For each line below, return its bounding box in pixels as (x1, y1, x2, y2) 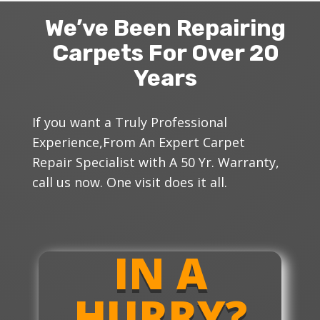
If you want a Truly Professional (31, 114, 227, 131)
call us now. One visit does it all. (31, 174, 227, 191)
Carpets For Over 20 (51, 39, 279, 67)
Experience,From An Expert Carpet (31, 134, 245, 151)
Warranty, (214, 154, 279, 171)
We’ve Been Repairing (45, 14, 286, 42)
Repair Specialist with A (31, 154, 181, 171)
